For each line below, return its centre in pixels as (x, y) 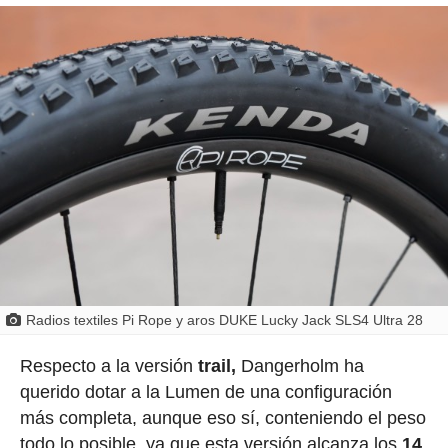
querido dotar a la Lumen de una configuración (205, 391)
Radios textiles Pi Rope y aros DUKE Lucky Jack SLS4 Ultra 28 (224, 319)
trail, (216, 365)
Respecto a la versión (108, 365)
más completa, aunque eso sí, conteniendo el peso (222, 417)
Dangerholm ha (299, 365)
